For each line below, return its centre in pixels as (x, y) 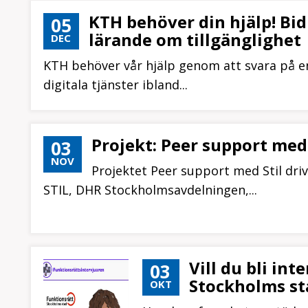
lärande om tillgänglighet (195, 40)
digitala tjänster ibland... (115, 85)
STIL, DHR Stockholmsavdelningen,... (150, 190)
